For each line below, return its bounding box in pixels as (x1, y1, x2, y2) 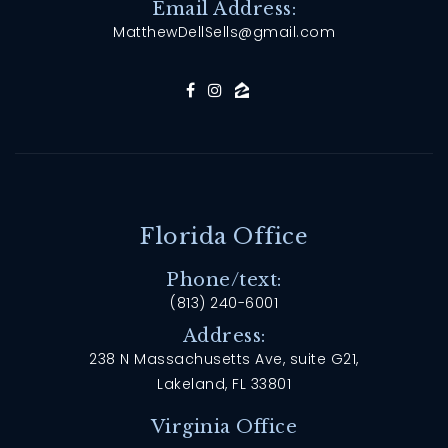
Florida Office (140, 222, 308, 250)
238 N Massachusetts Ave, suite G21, (89, 348, 359, 369)
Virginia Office (150, 415, 298, 438)
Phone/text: (166, 268, 282, 291)
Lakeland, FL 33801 (157, 373, 291, 394)
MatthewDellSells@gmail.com (113, 22, 335, 43)
